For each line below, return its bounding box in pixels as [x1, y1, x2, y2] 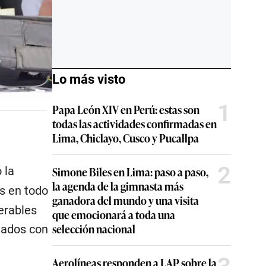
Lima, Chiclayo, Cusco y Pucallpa [52, 130, 199, 145]
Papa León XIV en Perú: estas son [52, 102, 199, 117]
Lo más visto [52, 72, 125, 87]
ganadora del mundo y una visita [52, 192, 199, 208]
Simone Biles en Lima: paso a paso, [52, 164, 208, 179]
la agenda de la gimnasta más [52, 178, 183, 194]
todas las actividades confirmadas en [52, 116, 217, 131]
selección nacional [52, 221, 135, 236]
